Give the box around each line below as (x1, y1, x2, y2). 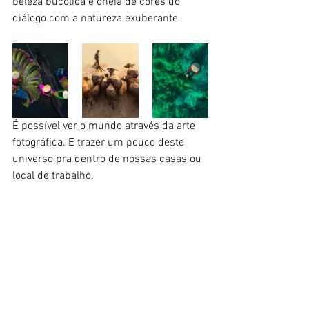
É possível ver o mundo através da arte (12, 119, 198, 133)
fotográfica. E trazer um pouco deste (12, 135, 187, 150)
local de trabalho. (12, 168, 97, 183)
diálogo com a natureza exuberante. (12, 11, 181, 26)
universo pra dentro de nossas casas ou (12, 152, 204, 166)
